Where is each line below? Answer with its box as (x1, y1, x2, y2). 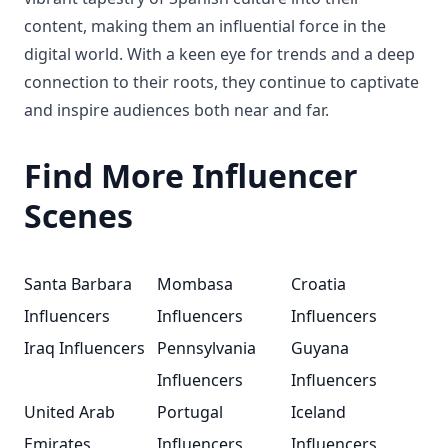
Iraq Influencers (24, 337, 145, 359)
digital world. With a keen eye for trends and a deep (24, 43, 415, 65)
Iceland (290, 401, 346, 423)
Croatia (290, 273, 346, 295)
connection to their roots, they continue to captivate (24, 71, 419, 93)
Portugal (157, 401, 224, 423)
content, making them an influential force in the (24, 15, 386, 37)
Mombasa (157, 273, 234, 295)
